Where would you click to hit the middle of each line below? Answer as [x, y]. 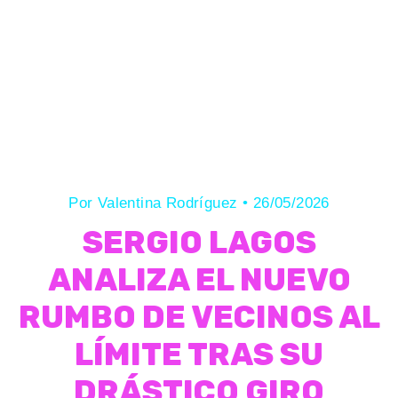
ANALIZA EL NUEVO [199, 280]
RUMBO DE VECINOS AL [199, 317]
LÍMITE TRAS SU [199, 354]
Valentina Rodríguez [170, 203]
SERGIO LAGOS [199, 243]
